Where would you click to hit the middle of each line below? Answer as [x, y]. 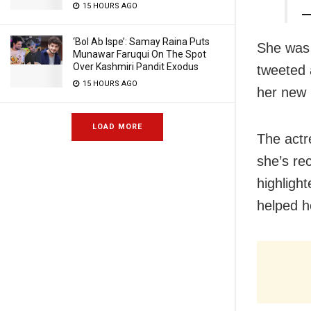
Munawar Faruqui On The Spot [140, 54]
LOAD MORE [117, 127]
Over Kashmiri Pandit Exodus [136, 67]
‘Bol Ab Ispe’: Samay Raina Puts [141, 42]
